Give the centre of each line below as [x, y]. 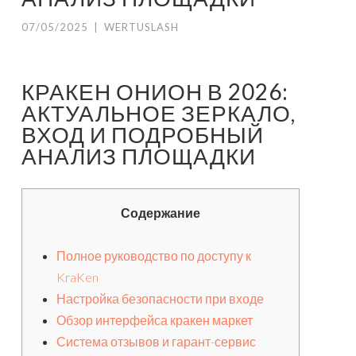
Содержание [161, 213]
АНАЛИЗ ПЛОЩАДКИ [139, 156]
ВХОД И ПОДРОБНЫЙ [143, 135]
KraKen [77, 277]
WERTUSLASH [141, 27]
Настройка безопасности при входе [160, 299]
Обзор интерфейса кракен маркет [155, 320]
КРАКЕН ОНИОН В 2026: [155, 92]
